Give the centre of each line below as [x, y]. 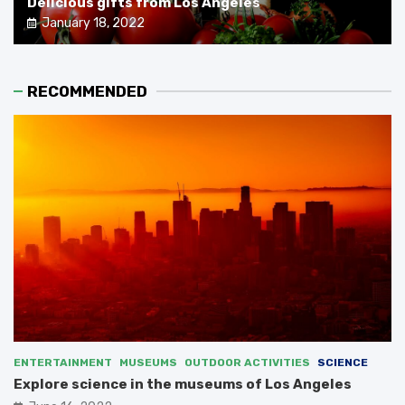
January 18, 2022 [93, 24]
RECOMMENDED [87, 92]
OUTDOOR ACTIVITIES [247, 363]
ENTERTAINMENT [63, 363]
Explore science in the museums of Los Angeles [183, 385]
